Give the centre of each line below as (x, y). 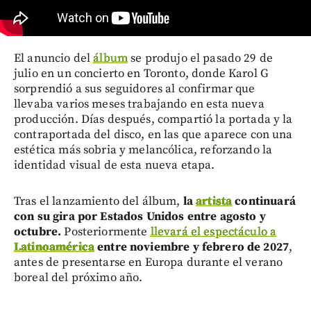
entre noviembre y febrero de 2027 (192, 247)
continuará (264, 201)
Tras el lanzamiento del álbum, (99, 201)
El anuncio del (54, 58)
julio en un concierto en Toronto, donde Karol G (142, 73)
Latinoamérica (54, 247)
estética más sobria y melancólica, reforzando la (143, 150)
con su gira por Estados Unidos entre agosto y (140, 216)
